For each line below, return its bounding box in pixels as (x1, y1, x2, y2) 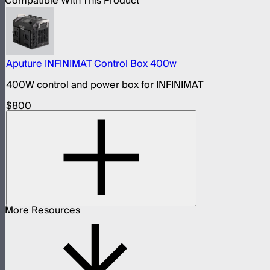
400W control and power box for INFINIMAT (5, 77, 204, 94)
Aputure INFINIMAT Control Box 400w (5, 55, 177, 73)
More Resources (5, 202, 80, 219)
